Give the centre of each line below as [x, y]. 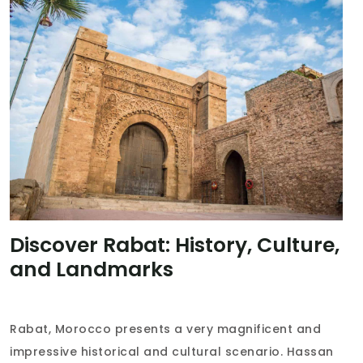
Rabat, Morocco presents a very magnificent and [165, 329]
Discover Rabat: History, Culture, [175, 245]
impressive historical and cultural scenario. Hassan [172, 351]
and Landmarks [92, 269]
